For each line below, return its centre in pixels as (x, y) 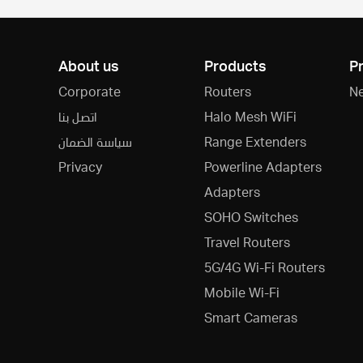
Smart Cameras (250, 317)
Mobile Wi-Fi (241, 292)
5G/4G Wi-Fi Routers (264, 267)
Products (235, 65)
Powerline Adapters (263, 167)
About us (89, 65)
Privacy (80, 167)
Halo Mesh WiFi (250, 116)
